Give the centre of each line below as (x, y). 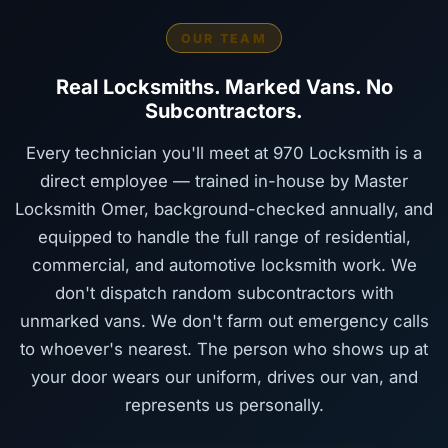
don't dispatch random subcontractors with (224, 292)
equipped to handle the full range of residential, (224, 236)
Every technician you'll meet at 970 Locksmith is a (224, 152)
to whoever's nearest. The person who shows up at (224, 348)
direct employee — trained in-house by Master (224, 180)
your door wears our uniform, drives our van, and (224, 376)
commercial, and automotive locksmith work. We (224, 264)
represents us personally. (224, 404)
